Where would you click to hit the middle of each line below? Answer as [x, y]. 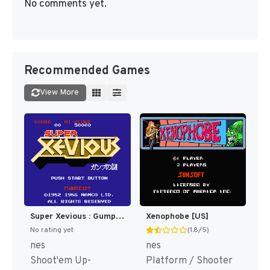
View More [59, 92]
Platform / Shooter [189, 261]
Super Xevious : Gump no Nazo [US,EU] [120, 217]
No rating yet [52, 231]
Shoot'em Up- [61, 261]
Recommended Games [87, 71]
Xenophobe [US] [177, 217]
